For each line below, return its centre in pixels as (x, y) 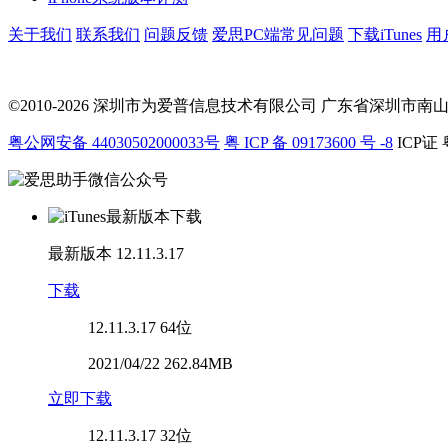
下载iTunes (385, 34)
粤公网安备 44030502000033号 (114, 142)
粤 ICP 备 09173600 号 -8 (308, 142)
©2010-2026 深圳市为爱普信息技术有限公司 (162, 105)
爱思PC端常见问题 (278, 34)
